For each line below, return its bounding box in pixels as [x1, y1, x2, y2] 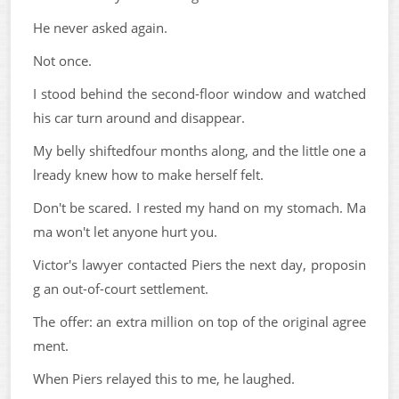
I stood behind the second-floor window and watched [33, 85, 366, 102]
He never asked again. [33, 19, 167, 37]
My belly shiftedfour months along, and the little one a [33, 142, 366, 159]
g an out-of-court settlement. [33, 280, 208, 297]
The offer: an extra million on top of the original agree [33, 313, 366, 330]
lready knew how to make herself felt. [33, 166, 264, 183]
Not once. [33, 52, 92, 69]
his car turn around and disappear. [33, 109, 245, 126]
